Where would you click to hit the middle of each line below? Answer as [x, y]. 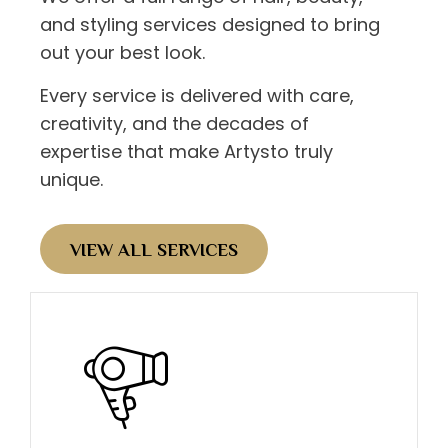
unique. [71, 179]
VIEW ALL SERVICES [154, 249]
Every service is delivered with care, [197, 95]
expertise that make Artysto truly [186, 151]
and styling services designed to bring [210, 24]
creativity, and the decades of [174, 123]
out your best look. [122, 52]
